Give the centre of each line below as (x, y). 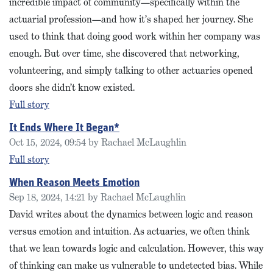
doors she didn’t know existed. (72, 87)
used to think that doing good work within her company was (135, 36)
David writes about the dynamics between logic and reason (131, 214)
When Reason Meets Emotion (74, 183)
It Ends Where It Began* (64, 128)
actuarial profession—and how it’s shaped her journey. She (131, 19)
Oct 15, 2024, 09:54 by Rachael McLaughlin (98, 142)
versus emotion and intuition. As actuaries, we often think (129, 231)
